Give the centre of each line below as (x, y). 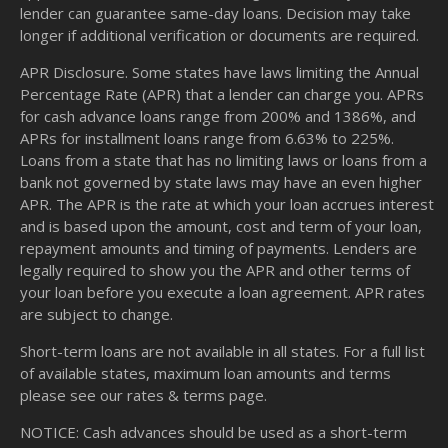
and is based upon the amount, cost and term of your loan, (221, 226)
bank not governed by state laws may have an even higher (221, 182)
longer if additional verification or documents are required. (219, 35)
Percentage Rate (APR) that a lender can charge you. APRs (222, 94)
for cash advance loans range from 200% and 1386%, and (218, 116)
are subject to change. (96, 314)
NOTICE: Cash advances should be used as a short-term (213, 432)
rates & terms (176, 395)
